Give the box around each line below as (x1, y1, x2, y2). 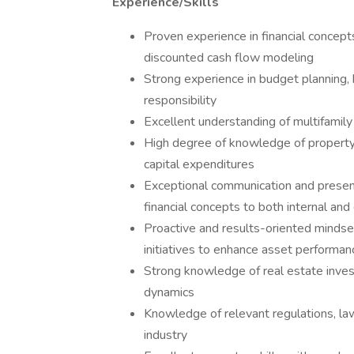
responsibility (144, 92, 217, 109)
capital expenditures (144, 156, 254, 173)
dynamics (144, 284, 194, 301)
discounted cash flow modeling (144, 49, 314, 66)
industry (144, 326, 187, 344)
